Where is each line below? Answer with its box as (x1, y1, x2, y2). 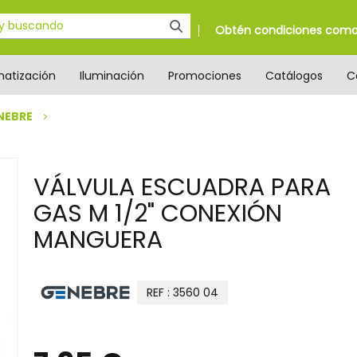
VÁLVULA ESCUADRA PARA (33, 171, 331, 204)
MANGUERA (33, 223, 163, 257)
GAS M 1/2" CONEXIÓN (33, 197, 282, 230)
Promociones (168, 67, 241, 84)
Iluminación (80, 67, 144, 84)
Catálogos (265, 67, 323, 84)
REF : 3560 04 (147, 284, 218, 300)
